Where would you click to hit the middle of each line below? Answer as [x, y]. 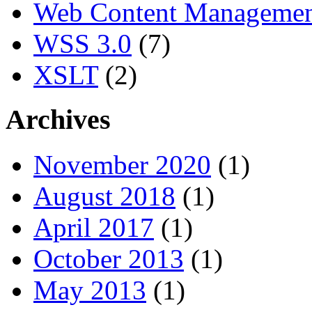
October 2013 [109, 259]
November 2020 [122, 165]
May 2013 [90, 290]
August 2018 [104, 196]
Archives [58, 120]
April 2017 [94, 228]
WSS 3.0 [83, 43]
